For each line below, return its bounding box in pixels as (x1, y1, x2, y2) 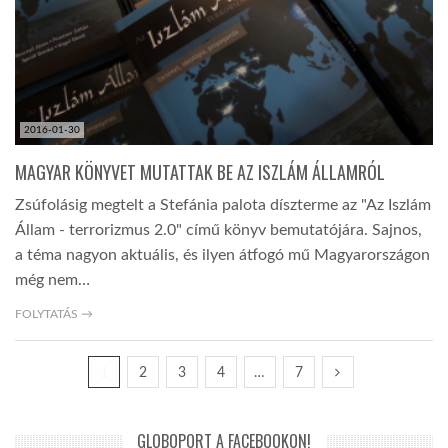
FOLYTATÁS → (15, 307, 93, 320)
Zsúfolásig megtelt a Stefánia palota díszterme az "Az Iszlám (15, 196, 431, 213)
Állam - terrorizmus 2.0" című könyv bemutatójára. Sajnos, (15, 221, 422, 238)
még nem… (15, 271, 90, 288)
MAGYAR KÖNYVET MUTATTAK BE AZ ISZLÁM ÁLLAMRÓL (15, 158, 385, 185)
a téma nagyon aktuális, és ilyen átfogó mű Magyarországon (15, 246, 430, 263)
